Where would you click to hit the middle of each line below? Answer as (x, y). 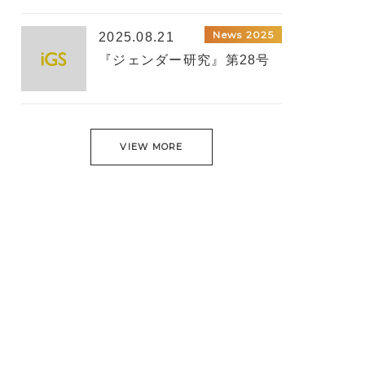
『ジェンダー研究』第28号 (185, 60)
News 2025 (243, 35)
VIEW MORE (152, 147)
